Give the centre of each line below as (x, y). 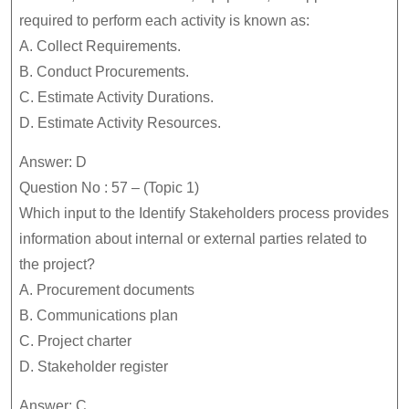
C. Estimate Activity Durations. (116, 97)
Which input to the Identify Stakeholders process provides (204, 213)
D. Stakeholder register (94, 367)
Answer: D (53, 162)
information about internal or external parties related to (193, 239)
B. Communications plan (99, 315)
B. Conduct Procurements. (104, 72)
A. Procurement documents (107, 290)
